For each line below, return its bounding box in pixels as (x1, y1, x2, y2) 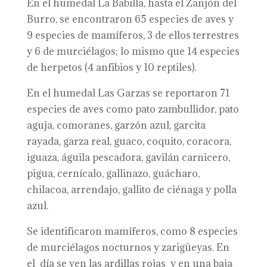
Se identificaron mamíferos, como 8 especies (26, 225, 238, 238)
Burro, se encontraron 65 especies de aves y (26, 13, 234, 26)
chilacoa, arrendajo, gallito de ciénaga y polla (26, 183, 237, 196)
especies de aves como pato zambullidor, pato (26, 103, 239, 116)
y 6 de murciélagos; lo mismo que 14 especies (26, 45, 240, 58)
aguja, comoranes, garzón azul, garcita (26, 119, 206, 132)
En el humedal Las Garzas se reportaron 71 (26, 86, 229, 100)
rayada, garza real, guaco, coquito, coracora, (26, 135, 231, 148)
